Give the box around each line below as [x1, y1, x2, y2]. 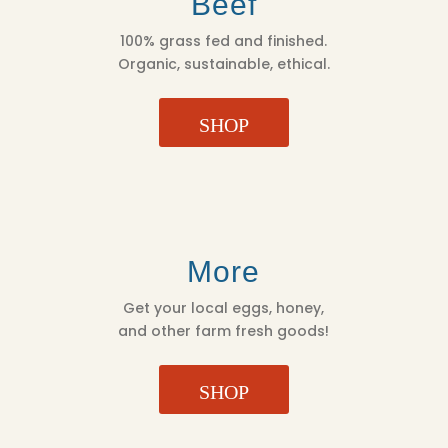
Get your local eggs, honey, [123, 297, 325, 318]
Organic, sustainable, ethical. [117, 53, 330, 74]
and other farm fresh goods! [118, 320, 330, 341]
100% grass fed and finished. [120, 30, 328, 51]
